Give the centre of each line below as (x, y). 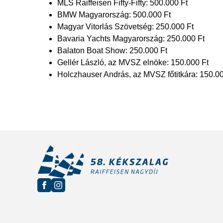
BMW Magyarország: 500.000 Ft (114, 15)
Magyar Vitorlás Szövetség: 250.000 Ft (125, 27)
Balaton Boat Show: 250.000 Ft (112, 51)
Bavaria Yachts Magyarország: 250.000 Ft (131, 39)
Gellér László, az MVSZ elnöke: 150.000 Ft (133, 62)
